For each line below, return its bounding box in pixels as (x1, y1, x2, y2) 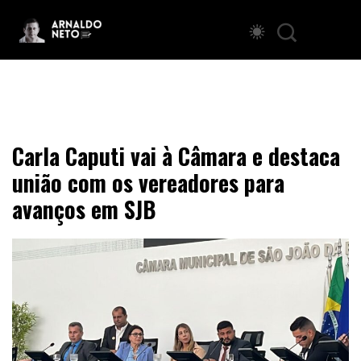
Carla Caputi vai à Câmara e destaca (12, 139, 340, 172)
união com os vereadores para (12, 165, 284, 199)
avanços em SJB (12, 192, 156, 226)
